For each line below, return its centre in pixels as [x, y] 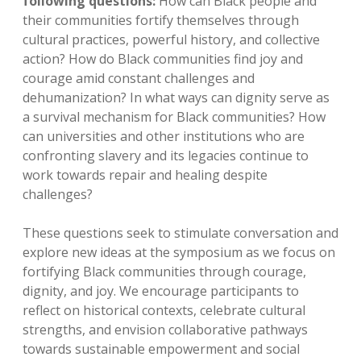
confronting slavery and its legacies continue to [166, 156]
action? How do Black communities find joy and [163, 59]
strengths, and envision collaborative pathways [165, 330]
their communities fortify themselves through [161, 21]
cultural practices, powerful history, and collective [171, 40]
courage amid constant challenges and [139, 79]
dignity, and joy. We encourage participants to [161, 291]
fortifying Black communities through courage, [164, 272]
